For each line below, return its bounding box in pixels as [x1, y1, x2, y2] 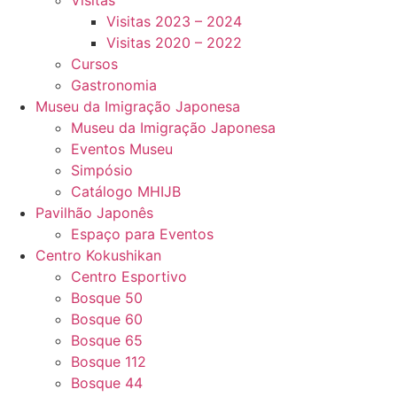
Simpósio [71, 161, 133, 179]
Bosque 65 [71, 331, 143, 349]
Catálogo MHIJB [71, 183, 181, 200]
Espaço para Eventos [71, 225, 214, 243]
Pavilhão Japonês [35, 204, 153, 222]
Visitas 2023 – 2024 [106, 12, 242, 30]
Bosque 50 [71, 289, 143, 307]
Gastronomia [71, 76, 157, 94]
